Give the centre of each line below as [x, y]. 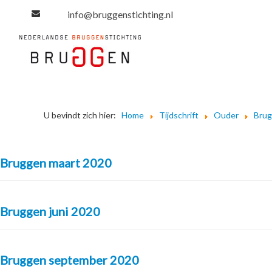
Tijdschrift [179, 115]
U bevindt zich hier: [82, 115]
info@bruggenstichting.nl [120, 14]
